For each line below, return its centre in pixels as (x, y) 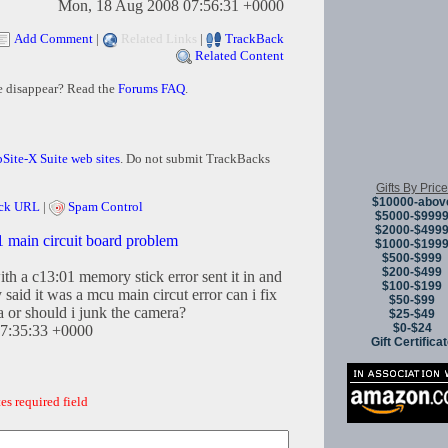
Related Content (239, 56)
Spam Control (105, 207)
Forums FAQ (151, 89)
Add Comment (53, 39)
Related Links (159, 39)
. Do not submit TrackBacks (195, 159)
